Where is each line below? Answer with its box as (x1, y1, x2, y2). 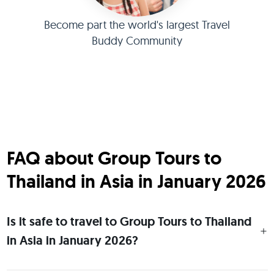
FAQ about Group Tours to (6, 146, 221, 170)
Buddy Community (92, 34, 182, 48)
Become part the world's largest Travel (44, 18, 230, 32)
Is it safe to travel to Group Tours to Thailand (6, 213, 251, 229)
